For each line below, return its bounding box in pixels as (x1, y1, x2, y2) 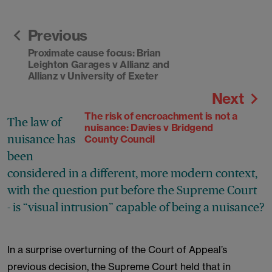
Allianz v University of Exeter (27, 70, 158, 82)
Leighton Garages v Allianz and (27, 58, 169, 70)
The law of (7, 115, 61, 129)
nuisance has (7, 132, 75, 146)
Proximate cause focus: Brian (27, 47, 161, 59)
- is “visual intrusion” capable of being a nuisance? (7, 200, 265, 214)
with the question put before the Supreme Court (7, 183, 257, 197)
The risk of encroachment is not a (84, 110, 238, 122)
